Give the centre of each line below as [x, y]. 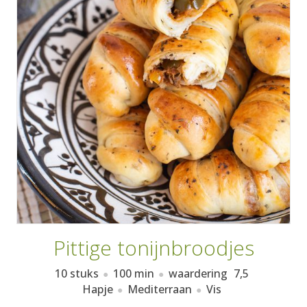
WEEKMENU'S [153, 65]
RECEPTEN [153, 17]
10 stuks [77, 273]
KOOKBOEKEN [153, 113]
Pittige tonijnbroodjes [153, 248]
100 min [134, 273]
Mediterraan [160, 289]
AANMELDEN [236, 13]
